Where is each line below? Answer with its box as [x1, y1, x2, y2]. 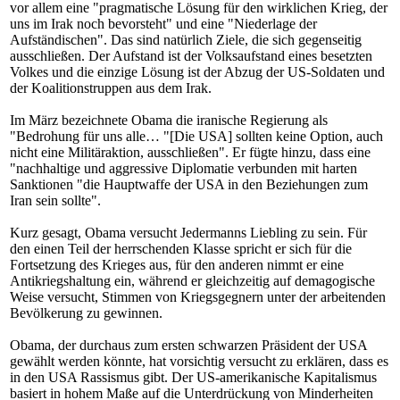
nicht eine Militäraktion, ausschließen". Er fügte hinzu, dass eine [10, 145, 371, 160]
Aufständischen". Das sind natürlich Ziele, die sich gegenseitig [10, 32, 362, 47]
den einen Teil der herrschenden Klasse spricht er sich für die [10, 241, 352, 256]
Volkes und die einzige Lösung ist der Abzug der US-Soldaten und [10, 64, 385, 79]
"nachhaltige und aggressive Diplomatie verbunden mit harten [10, 161, 357, 176]
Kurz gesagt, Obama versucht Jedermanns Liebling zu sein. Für [10, 225, 367, 240]
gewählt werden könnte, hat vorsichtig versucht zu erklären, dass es [10, 354, 388, 369]
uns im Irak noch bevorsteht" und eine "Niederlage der [10, 16, 317, 31]
